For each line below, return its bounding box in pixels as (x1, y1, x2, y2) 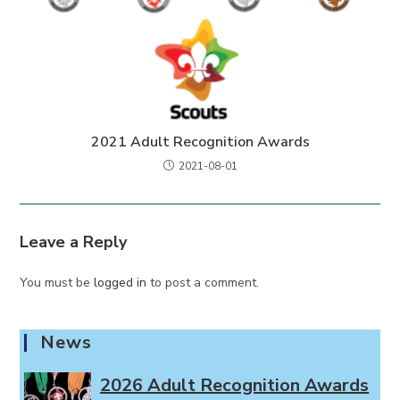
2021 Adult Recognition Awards (90, 131, 310, 152)
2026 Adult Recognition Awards (100, 372, 370, 397)
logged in (94, 273, 147, 291)
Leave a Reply (20, 230, 128, 253)
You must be (20, 273, 95, 291)
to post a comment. (146, 273, 260, 291)
